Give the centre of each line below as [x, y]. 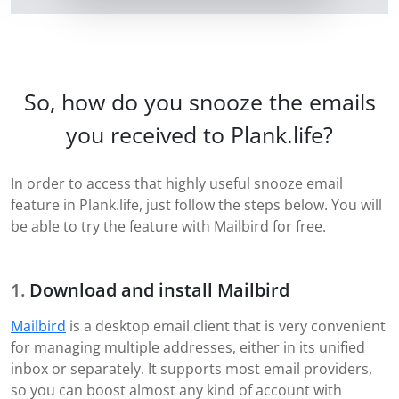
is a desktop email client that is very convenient [226, 326]
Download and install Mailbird [159, 289]
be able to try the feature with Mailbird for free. [168, 226]
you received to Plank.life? [199, 134]
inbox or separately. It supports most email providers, [191, 368]
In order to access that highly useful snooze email [177, 183]
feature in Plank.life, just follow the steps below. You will [196, 204]
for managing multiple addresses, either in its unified [188, 347]
